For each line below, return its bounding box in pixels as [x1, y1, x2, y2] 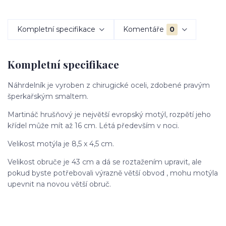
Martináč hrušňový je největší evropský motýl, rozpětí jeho [8, 109, 211, 119]
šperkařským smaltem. [8, 91, 88, 101]
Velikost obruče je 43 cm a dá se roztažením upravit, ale [8, 157, 202, 166]
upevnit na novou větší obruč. [8, 179, 111, 189]
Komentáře [123, 24, 164, 34]
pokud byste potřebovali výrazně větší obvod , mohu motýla [8, 168, 218, 178]
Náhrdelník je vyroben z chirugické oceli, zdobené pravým [8, 80, 210, 90]
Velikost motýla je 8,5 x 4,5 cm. [8, 139, 114, 148]
